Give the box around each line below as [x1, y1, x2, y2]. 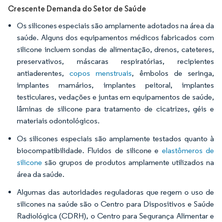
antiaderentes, [17, 68, 70, 78]
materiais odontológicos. [17, 116, 100, 125]
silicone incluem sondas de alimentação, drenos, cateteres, [17, 45, 214, 54]
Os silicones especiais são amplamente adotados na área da [17, 21, 214, 30]
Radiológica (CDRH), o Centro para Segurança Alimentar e [17, 211, 214, 221]
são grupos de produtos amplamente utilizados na [42, 158, 214, 167]
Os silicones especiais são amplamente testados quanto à [17, 134, 214, 143]
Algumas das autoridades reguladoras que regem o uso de [17, 187, 214, 197]
